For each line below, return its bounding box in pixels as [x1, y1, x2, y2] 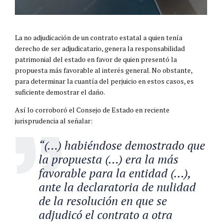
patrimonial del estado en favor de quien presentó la [15, 55, 177, 64]
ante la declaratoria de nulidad [39, 179, 196, 195]
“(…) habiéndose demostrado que [39, 137, 205, 154]
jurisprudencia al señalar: [15, 116, 93, 126]
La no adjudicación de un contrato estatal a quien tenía [15, 33, 182, 43]
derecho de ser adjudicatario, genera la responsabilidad [15, 44, 185, 54]
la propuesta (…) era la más [39, 151, 178, 167]
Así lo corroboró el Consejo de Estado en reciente [15, 105, 169, 115]
